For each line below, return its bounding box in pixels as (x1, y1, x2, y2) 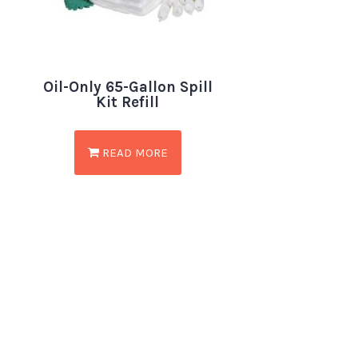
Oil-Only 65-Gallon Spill (42, 78, 213, 96)
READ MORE (98, 145, 168, 160)
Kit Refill (96, 93, 159, 111)
